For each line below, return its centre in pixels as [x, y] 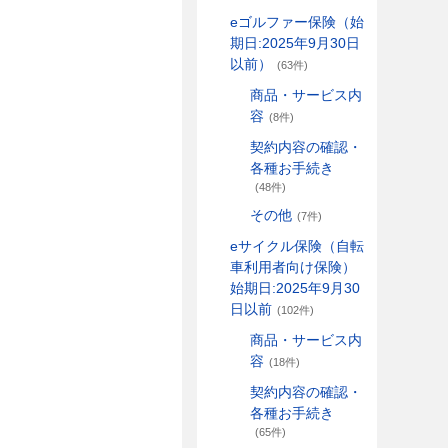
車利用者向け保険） [293, 267]
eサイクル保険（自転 [297, 246]
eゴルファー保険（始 [297, 22]
